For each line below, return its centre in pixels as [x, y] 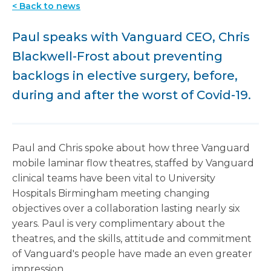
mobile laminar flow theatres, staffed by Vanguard [133, 163]
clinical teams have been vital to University [114, 178]
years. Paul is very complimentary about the [119, 224]
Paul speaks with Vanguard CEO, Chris [131, 37]
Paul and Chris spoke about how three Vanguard [131, 148]
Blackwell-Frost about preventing [117, 56]
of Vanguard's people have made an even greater [132, 254]
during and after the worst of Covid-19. [132, 95]
